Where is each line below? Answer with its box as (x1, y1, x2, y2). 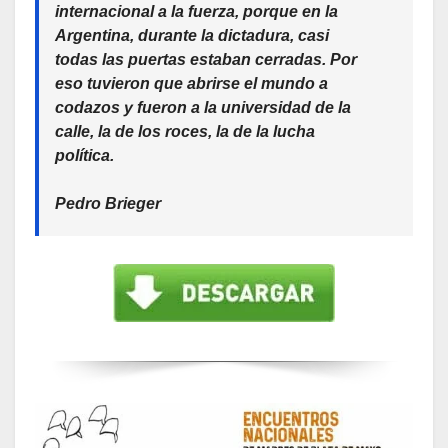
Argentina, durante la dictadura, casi (55, 26, 329, 44)
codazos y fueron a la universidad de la (55, 98, 351, 116)
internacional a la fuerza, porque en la (55, 2, 338, 20)
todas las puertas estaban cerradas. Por (55, 50, 357, 68)
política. (55, 146, 114, 164)
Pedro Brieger (55, 194, 161, 212)
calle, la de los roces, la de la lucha (55, 122, 315, 140)
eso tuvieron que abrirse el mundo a (55, 74, 328, 92)
